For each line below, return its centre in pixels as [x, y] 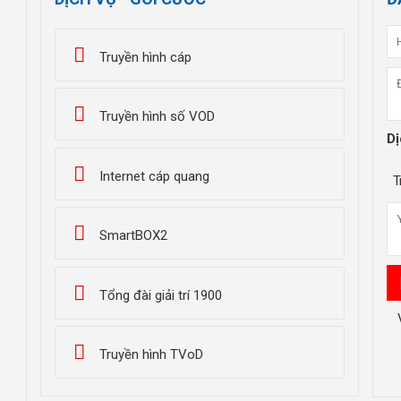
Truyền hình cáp [145, 57]
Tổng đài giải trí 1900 [161, 295]
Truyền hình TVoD [151, 355]
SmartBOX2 [133, 236]
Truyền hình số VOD [157, 117]
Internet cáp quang [154, 176]
